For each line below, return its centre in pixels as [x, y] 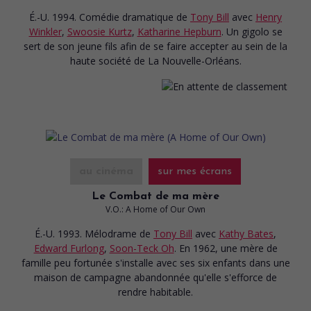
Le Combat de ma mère [155, 196]
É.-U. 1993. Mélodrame [87, 233]
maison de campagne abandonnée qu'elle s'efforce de [155, 277]
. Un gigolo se [252, 31]
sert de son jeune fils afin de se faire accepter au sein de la [155, 46]
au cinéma [106, 171]
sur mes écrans [195, 171]
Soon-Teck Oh [142, 248]
